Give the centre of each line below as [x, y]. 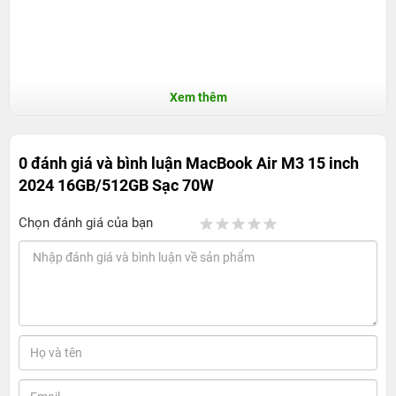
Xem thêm [198, 97]
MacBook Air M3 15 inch [272, 163]
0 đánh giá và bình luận [102, 163]
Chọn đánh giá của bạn [86, 222]
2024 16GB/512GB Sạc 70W [116, 185]
